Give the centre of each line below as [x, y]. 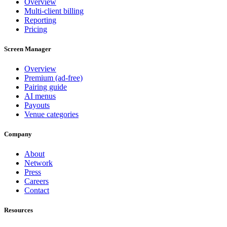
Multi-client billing [54, 11]
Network [39, 163]
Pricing [36, 29]
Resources [18, 210]
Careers [36, 181]
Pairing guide [46, 87]
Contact [37, 191]
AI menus [40, 96]
